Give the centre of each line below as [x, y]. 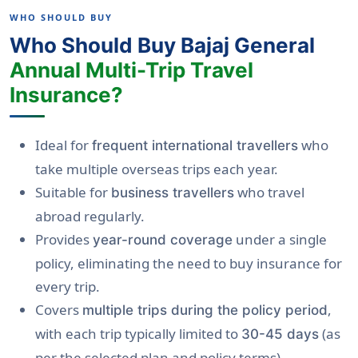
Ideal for [64, 145]
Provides [64, 240]
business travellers [173, 193]
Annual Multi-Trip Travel [131, 70]
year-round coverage [163, 240]
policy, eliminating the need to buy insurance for [189, 264]
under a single [280, 240]
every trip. [68, 287]
